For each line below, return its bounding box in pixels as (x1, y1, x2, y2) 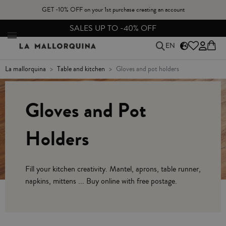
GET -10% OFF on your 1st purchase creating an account (41, 5, 185, 14)
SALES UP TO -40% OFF (70, 23, 156, 34)
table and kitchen (61, 64, 105, 74)
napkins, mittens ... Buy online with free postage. (25, 176, 177, 187)
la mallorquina (9, 64, 46, 74)
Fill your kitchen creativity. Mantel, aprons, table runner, (25, 163, 201, 175)
